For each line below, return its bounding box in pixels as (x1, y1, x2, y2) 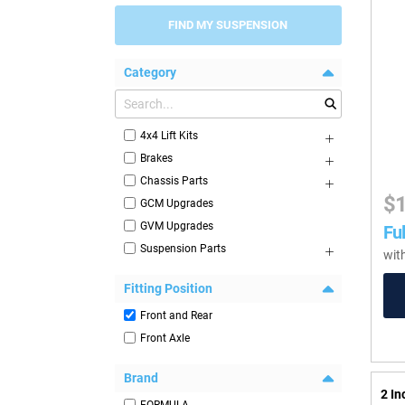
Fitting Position (124, 281, 212, 297)
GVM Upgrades (140, 220, 213, 233)
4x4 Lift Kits (140, 129, 198, 143)
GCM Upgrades (140, 197, 213, 211)
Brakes (140, 152, 173, 165)
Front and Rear (140, 309, 212, 323)
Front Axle (140, 332, 190, 345)
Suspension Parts (140, 242, 226, 256)
